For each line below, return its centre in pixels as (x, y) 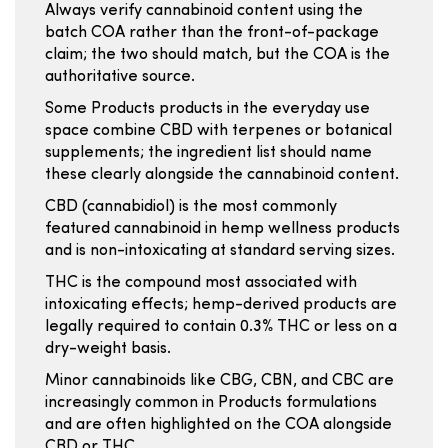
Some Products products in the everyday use (207, 109)
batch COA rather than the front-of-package (212, 33)
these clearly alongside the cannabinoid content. (222, 175)
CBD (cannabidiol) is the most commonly (191, 207)
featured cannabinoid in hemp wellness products (222, 229)
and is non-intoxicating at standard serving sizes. (220, 251)
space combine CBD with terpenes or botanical (218, 131)
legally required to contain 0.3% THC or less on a (221, 327)
